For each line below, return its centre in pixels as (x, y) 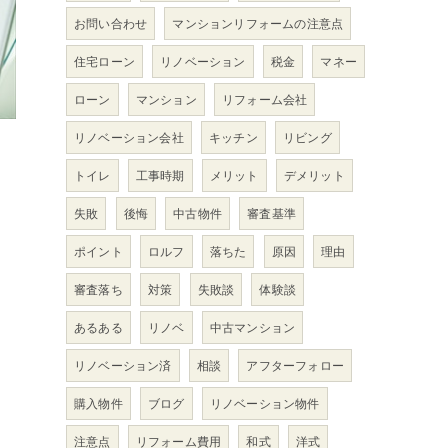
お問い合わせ (111, 23)
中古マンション (252, 327)
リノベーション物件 (264, 403)
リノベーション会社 (129, 137)
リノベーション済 (123, 365)
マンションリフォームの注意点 (258, 23)
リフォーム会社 (265, 99)
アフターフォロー (295, 365)
